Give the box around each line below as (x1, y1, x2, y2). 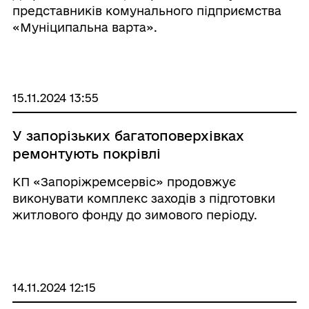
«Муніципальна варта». (12, 21, 157, 34)
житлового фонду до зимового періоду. (12, 208, 257, 221)
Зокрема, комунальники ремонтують (12, 225, 243, 238)
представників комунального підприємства (12, 4, 281, 17)
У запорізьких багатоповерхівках (12, 128, 244, 143)
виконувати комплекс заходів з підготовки (12, 192, 275, 205)
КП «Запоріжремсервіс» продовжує (12, 175, 236, 188)
